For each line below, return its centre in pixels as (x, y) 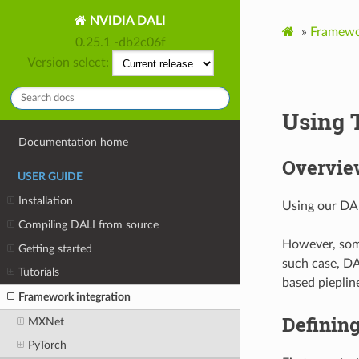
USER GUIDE (50, 177)
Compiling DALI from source (89, 225)
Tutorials (39, 272)
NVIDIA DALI (126, 20)
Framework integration (75, 296)
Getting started (56, 248)
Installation (46, 201)
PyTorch (47, 345)
